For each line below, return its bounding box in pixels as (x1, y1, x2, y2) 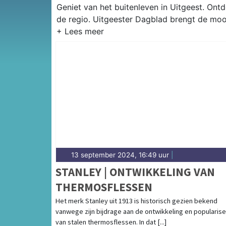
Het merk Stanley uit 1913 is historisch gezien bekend (55, 196, 217, 206)
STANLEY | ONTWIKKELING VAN (55, 164, 215, 180)
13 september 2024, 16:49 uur (71, 151, 169, 159)
